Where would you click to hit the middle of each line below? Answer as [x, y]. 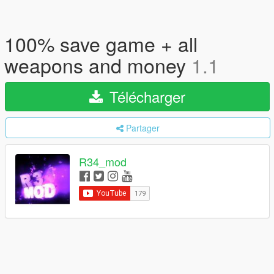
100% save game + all [101, 43]
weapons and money [98, 65]
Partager [143, 128]
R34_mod [103, 162]
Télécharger [145, 96]
